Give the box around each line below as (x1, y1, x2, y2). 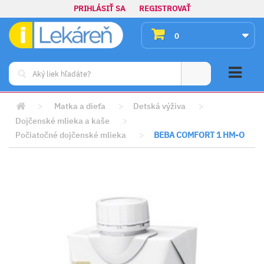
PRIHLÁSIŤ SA (73, 4, 126, 14)
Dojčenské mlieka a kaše (15, 115, 110, 126)
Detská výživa (133, 101, 186, 111)
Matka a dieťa (54, 101, 105, 111)
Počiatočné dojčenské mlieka (15, 130, 126, 140)
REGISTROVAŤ (138, 4, 191, 14)
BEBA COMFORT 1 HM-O (154, 130, 245, 140)
